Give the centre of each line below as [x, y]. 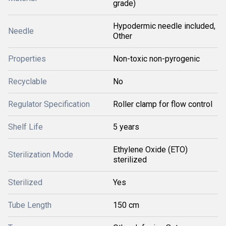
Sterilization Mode [41, 155]
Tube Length [30, 205]
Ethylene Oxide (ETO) [150, 150]
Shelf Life [25, 127]
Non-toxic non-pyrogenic [156, 59]
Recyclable [27, 81]
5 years [126, 127]
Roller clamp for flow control [163, 104]
